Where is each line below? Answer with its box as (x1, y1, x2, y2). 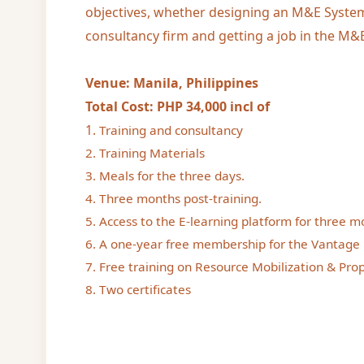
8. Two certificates (85, 280, 191, 297)
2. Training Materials (85, 144, 205, 161)
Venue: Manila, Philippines (85, 73, 258, 92)
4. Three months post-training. (85, 189, 262, 206)
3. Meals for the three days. (85, 167, 245, 184)
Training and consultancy (99, 121, 243, 138)
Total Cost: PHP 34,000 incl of (85, 97, 270, 115)
